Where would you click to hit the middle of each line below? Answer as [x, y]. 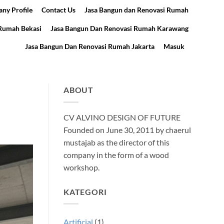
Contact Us [58, 9]
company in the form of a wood [116, 154]
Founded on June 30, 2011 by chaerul [127, 129]
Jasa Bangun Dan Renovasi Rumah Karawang [119, 28]
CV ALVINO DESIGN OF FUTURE [122, 117]
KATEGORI [85, 191]
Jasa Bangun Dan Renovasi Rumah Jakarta [89, 46]
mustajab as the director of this [116, 142]
